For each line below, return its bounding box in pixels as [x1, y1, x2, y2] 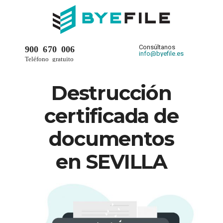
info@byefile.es [139, 49, 184, 57]
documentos [49, 126, 174, 151]
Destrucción [51, 80, 172, 105]
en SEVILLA [56, 149, 167, 174]
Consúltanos [139, 43, 175, 51]
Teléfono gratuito [25, 55, 74, 62]
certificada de [44, 103, 179, 128]
